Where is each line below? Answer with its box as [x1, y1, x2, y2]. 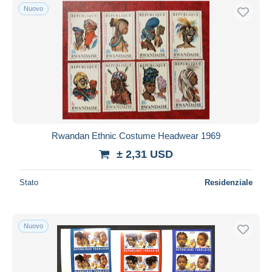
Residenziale [205, 177, 253, 187]
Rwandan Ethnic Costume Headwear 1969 [52, 130, 220, 141]
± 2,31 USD [117, 148, 173, 160]
